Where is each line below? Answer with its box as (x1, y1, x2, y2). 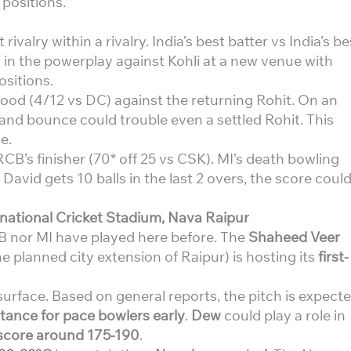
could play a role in (221, 306, 346, 324)
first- (318, 248, 349, 266)
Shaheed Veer (248, 228, 340, 246)
